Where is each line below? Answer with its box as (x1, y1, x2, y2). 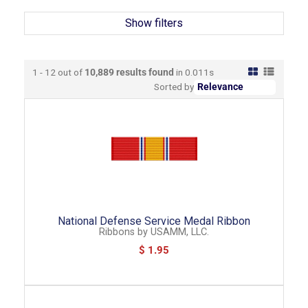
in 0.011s (176, 67, 214, 78)
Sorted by (153, 81, 194, 93)
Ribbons (99, 226, 135, 239)
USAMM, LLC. (151, 226, 209, 239)
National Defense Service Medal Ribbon (58, 214, 250, 228)
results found (116, 67, 175, 78)
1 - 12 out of (32, 67, 83, 78)
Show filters (125, 16, 183, 30)
